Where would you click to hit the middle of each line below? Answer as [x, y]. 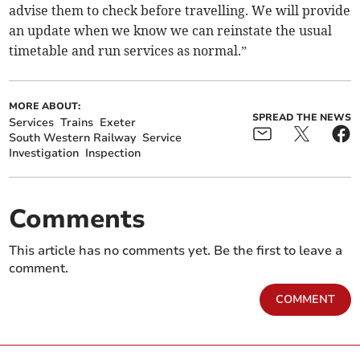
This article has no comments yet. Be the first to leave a [176, 251]
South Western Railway [73, 138]
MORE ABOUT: [45, 106]
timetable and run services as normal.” [128, 51]
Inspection [113, 153]
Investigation [44, 153]
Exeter [118, 123]
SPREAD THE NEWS [301, 117]
